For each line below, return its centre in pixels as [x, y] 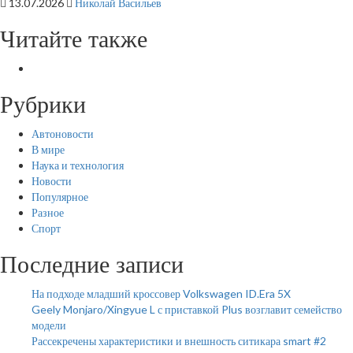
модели [49, 325]
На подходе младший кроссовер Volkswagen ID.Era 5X [161, 294]
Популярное [60, 197]
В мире [48, 149]
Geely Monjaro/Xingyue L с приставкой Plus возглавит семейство [187, 309]
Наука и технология [78, 165]
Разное [48, 212]
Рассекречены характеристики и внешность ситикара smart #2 [179, 341]
